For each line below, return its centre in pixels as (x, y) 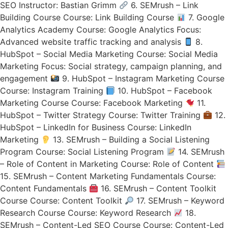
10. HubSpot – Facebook (164, 90)
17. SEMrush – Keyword (179, 200)
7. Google (205, 17)
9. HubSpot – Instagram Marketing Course (142, 78)
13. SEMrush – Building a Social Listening (130, 139)
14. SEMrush (200, 151)
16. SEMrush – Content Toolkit (158, 188)
